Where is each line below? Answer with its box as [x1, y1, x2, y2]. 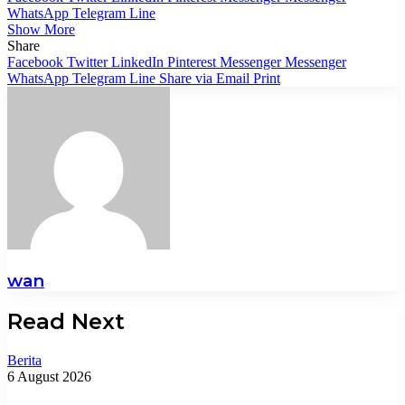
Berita [7, 353, 42, 369]
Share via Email [159, 70, 250, 86]
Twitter [67, 53, 108, 70]
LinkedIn [111, 53, 164, 70]
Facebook [7, 53, 63, 70]
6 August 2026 [7, 369, 91, 385]
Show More [7, 21, 75, 37]
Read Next [7, 308, 125, 335]
